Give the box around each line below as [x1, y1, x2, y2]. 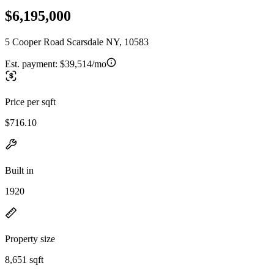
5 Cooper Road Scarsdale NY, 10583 [5, 36, 149, 47]
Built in [5, 165, 34, 176]
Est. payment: [5, 58, 60, 69]
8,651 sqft [5, 254, 43, 265]
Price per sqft [5, 96, 56, 107]
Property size [5, 233, 55, 244]
